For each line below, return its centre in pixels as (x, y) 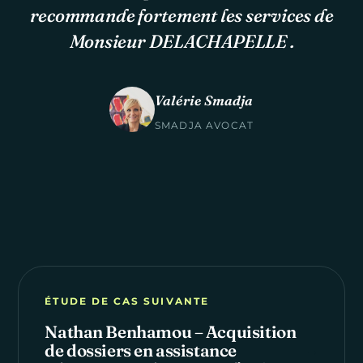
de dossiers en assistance (141, 351)
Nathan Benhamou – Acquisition (171, 332)
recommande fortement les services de (181, 15)
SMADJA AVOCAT (204, 125)
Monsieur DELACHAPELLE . (181, 41)
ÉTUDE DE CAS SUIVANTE (127, 301)
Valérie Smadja (203, 100)
